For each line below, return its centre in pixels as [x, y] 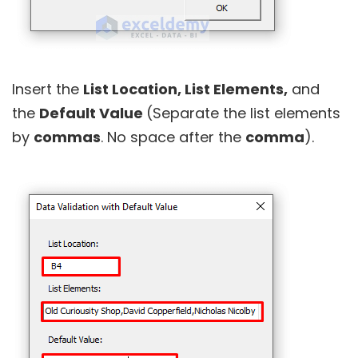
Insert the [48, 89]
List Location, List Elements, [185, 89]
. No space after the [173, 137]
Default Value [93, 113]
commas [67, 137]
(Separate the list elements [243, 113]
